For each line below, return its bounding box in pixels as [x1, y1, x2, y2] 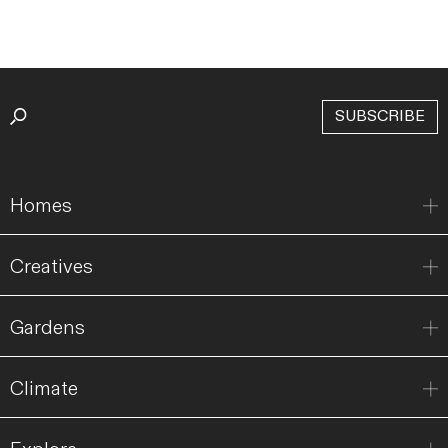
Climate [10, 375, 78, 402]
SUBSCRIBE [335, 105, 425, 127]
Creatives [10, 253, 93, 280]
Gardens [10, 314, 85, 341]
